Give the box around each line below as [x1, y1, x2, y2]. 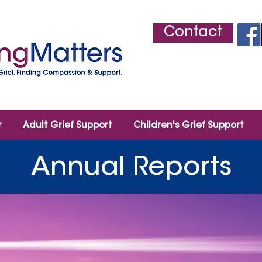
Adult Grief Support [22, 122, 112, 130]
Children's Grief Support [133, 122, 244, 130]
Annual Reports [30, 156, 232, 182]
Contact [164, 26, 222, 40]
